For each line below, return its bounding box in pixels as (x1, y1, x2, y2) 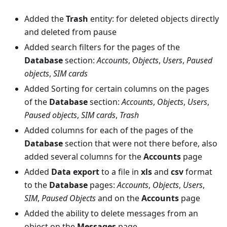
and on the (96, 193, 141, 204)
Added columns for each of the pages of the (24, 125, 193, 136)
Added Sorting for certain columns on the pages (24, 83, 209, 94)
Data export (51, 166, 99, 177)
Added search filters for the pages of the (24, 42, 180, 53)
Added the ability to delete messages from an (24, 208, 198, 219)
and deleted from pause (24, 26, 117, 37)
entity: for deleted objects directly (88, 13, 219, 24)
